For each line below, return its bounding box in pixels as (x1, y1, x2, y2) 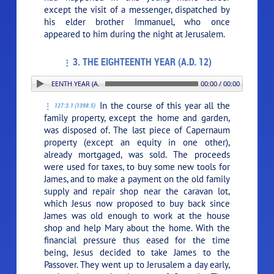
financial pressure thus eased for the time (44, 234, 230, 246)
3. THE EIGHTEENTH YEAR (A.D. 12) (72, 54, 212, 68)
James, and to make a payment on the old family (44, 172, 230, 185)
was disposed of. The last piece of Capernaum (44, 124, 230, 136)
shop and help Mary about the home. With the (44, 221, 230, 234)
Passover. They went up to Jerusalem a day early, (44, 258, 230, 270)
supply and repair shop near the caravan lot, (44, 185, 230, 197)
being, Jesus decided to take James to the (44, 246, 230, 258)
